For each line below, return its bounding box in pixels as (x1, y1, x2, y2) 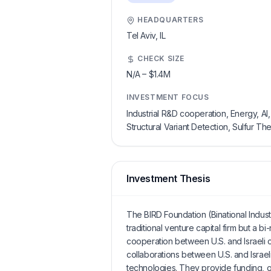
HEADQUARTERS (137, 15, 204, 24)
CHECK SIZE (137, 54, 184, 63)
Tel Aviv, (126, 30, 160, 41)
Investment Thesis (126, 172, 211, 184)
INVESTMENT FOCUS (126, 93, 209, 102)
